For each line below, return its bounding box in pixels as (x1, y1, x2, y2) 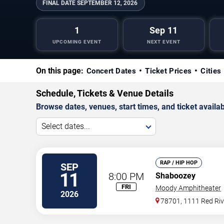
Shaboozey (155, 170, 195, 180)
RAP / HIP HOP (160, 159, 197, 166)
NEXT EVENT (146, 38, 180, 44)
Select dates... (41, 121, 90, 131)
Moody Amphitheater (155, 183, 221, 192)
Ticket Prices (145, 66, 192, 75)
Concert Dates (86, 66, 136, 75)
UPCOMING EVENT (52, 38, 101, 44)
